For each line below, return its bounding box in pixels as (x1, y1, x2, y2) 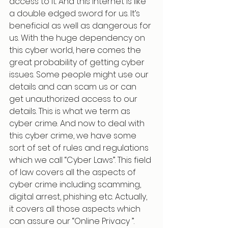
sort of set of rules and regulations (9, 142, 151, 154)
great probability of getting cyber (9, 56, 147, 68)
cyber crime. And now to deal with (9, 118, 147, 129)
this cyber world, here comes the (9, 44, 143, 56)
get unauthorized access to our (9, 93, 139, 105)
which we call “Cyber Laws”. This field (9, 154, 153, 166)
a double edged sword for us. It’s (9, 8, 142, 19)
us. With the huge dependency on (9, 32, 147, 44)
